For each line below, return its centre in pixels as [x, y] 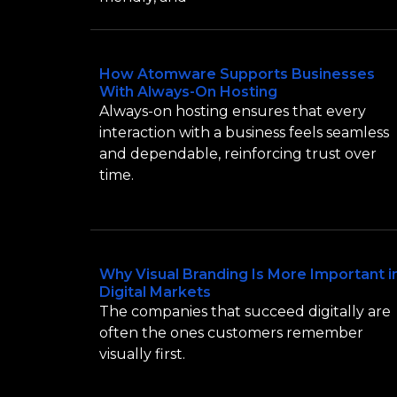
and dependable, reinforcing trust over [238, 154]
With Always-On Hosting [188, 92]
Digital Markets [155, 292]
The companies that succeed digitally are [245, 311]
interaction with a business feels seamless [244, 133]
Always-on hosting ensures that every [233, 112]
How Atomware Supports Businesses [237, 74]
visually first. [142, 354]
